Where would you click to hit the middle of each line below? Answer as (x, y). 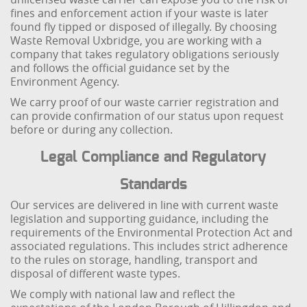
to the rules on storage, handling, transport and (134, 260)
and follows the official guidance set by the (120, 68)
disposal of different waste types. (96, 273)
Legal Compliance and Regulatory (153, 157)
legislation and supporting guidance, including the (140, 219)
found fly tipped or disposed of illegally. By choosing (144, 27)
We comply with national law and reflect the (123, 294)
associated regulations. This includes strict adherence (149, 246)
